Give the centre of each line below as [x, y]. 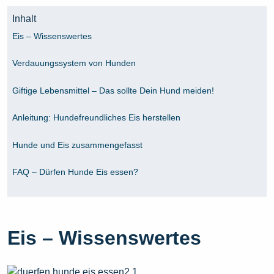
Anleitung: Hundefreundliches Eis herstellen [96, 118]
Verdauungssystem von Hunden [74, 63]
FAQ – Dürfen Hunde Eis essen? [75, 172]
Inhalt [24, 19]
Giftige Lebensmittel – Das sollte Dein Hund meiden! [113, 90]
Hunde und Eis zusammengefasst [77, 145]
